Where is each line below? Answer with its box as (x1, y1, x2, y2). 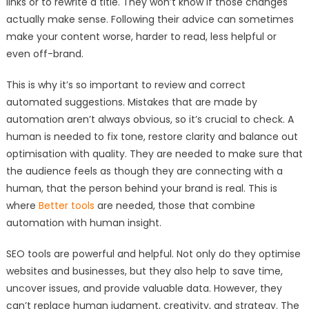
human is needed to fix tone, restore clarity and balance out (6, 130, 298, 144)
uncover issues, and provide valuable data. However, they (6, 281, 282, 296)
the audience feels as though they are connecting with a (6, 164, 283, 179)
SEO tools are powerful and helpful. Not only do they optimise (6, 247, 301, 261)
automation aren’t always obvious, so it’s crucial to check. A (6, 112, 294, 127)
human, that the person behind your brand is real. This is (6, 181, 277, 196)
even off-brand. (6, 47, 83, 61)
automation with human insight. (6, 216, 161, 230)
